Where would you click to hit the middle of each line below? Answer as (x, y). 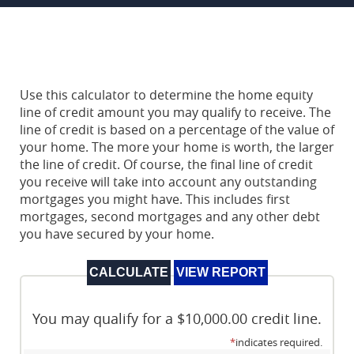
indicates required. (279, 343)
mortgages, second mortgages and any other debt (170, 217)
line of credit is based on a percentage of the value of (177, 130)
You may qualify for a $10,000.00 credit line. (177, 319)
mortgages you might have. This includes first (155, 200)
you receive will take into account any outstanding (168, 182)
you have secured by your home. (117, 234)
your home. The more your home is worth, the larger (177, 147)
